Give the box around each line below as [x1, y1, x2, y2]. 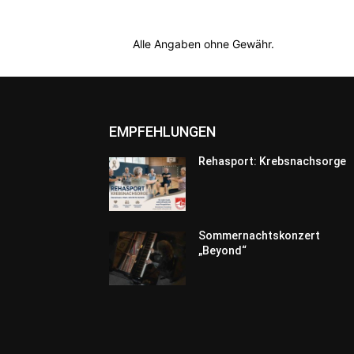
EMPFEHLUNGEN [109, 122, 216, 140]
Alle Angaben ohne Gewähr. [133, 36, 274, 51]
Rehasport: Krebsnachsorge [198, 154, 347, 168]
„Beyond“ [198, 243, 247, 257]
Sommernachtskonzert [198, 228, 321, 242]
